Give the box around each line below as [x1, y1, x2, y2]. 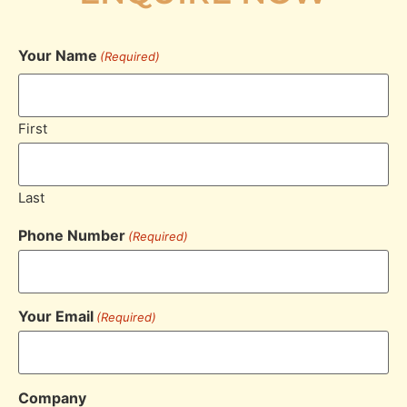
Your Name [18, 46, 97, 65]
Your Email [18, 307, 94, 326]
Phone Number [18, 225, 125, 244]
